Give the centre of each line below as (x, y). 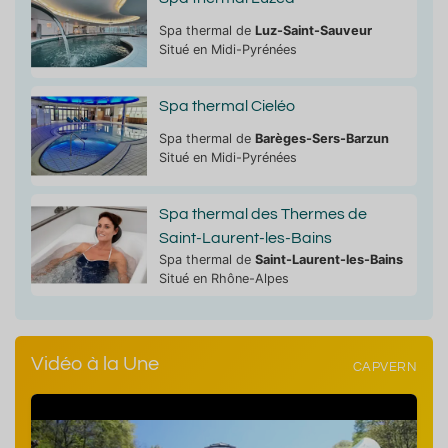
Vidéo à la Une (95, 363)
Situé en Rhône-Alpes (223, 278)
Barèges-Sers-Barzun (321, 138)
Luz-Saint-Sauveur (313, 30)
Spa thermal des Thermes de (262, 213)
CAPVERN (384, 368)
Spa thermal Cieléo (226, 105)
